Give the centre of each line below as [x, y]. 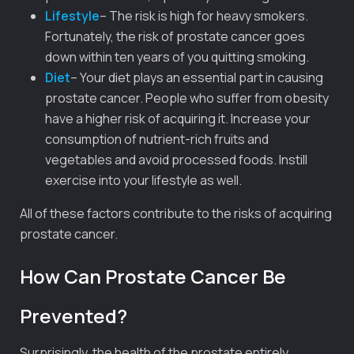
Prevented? [73, 315]
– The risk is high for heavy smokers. [204, 15]
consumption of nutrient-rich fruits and [157, 139]
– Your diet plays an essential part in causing [197, 77]
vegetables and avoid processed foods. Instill [176, 159]
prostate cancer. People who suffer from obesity [187, 98]
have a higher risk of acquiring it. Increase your [178, 118]
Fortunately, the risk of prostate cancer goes [175, 36]
